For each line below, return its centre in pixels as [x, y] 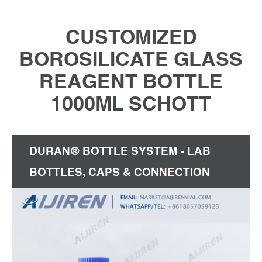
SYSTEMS [56, 193]
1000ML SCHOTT [131, 104]
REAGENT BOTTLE [131, 81]
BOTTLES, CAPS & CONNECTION [120, 172]
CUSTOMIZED [131, 37]
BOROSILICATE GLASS [131, 59]
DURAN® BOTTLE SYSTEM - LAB [120, 151]
